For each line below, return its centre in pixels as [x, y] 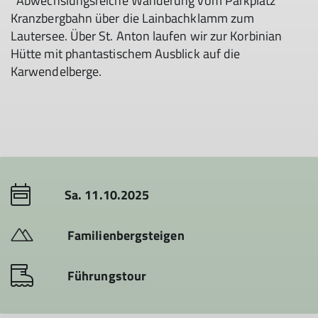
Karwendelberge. [56, 71]
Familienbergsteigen [126, 235]
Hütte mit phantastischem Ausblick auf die [126, 54]
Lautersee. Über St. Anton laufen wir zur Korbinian [146, 36]
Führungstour [107, 276]
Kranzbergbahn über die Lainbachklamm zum [133, 18]
